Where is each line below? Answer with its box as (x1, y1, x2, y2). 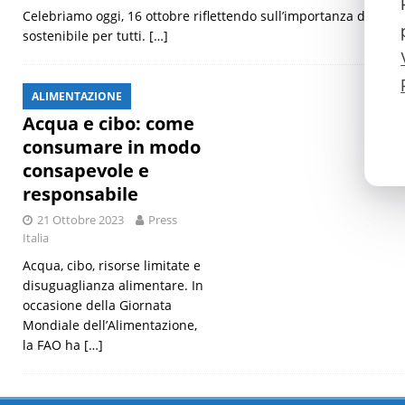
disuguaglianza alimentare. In (23, 277, 203, 295)
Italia (23, 230, 49, 247)
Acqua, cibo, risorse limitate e (23, 257, 201, 275)
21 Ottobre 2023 (37, 212, 124, 229)
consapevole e (23, 158, 149, 184)
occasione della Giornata (23, 297, 172, 315)
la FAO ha (23, 336, 84, 354)
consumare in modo (23, 135, 201, 160)
